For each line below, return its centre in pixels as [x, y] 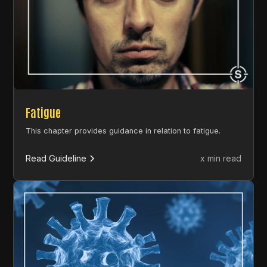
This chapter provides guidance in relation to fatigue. [123, 131]
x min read [221, 159]
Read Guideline [56, 158]
